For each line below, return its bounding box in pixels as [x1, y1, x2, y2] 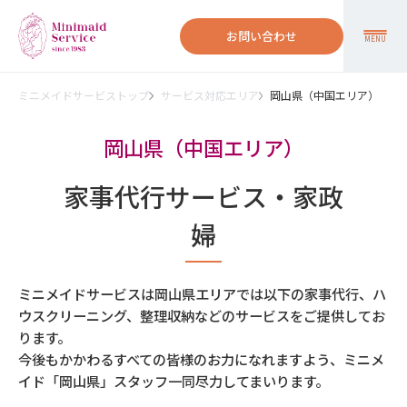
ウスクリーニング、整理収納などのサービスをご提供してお [18, 305, 385, 325]
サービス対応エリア [160, 87, 259, 103]
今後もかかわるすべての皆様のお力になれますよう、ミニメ [18, 349, 384, 369]
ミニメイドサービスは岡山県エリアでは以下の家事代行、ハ [18, 283, 386, 303]
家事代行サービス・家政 [64, 178, 343, 214]
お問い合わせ [226, 27, 297, 45]
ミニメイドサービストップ [18, 87, 149, 103]
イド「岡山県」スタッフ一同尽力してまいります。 [18, 371, 329, 391]
